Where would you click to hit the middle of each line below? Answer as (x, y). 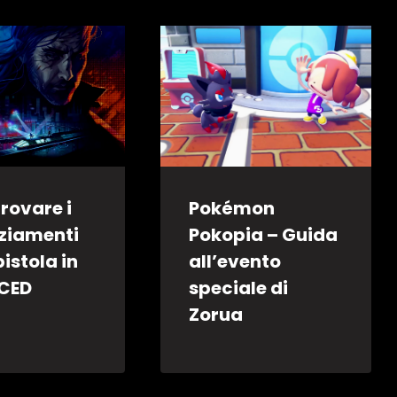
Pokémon (232, 208)
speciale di (239, 288)
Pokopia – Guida (264, 234)
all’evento (235, 261)
